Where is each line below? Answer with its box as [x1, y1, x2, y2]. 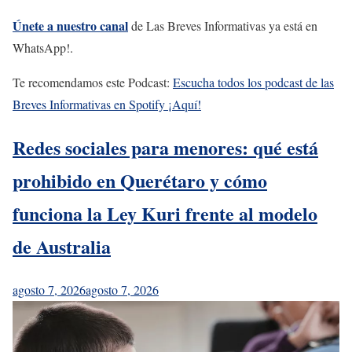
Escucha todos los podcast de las [173, 74, 334, 91]
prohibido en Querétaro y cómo [13, 167, 267, 195]
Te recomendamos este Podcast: [13, 74, 173, 91]
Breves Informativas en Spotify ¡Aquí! [13, 96, 201, 113]
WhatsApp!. [13, 39, 73, 57]
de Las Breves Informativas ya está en [128, 17, 317, 35]
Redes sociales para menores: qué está [13, 134, 318, 162]
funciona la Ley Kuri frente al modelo [13, 200, 317, 228]
